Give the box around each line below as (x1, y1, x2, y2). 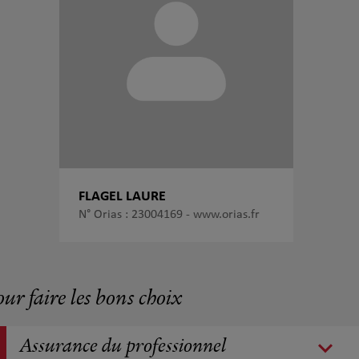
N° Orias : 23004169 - (79, 208, 193, 221)
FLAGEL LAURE (79, 188, 166, 204)
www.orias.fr (193, 208, 260, 221)
